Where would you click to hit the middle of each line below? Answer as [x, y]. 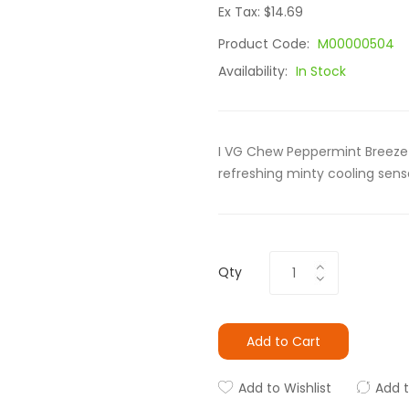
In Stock [321, 71]
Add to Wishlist [285, 388]
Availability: [255, 71]
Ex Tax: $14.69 [261, 12]
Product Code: [266, 44]
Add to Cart [283, 341]
